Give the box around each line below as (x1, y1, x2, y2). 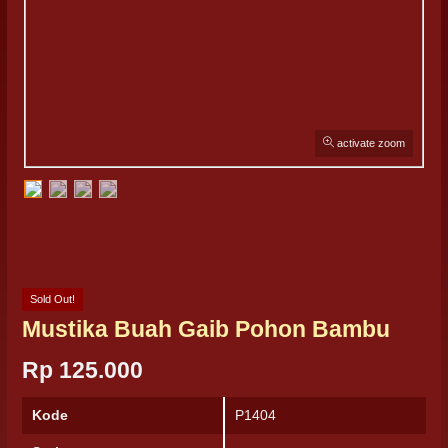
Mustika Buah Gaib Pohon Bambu (22, 316, 390, 342)
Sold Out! (30, 293, 75, 305)
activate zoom (334, 137, 405, 149)
